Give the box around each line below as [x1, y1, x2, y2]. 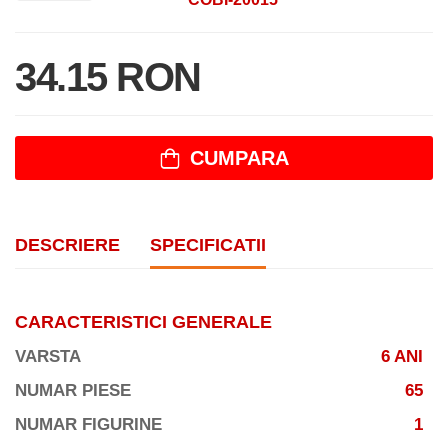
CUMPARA [189, 147, 289, 170]
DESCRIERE [15, 235, 120, 256]
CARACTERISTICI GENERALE [15, 312, 272, 333]
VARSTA [15, 347, 81, 367]
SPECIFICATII [150, 235, 266, 256]
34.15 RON [15, 55, 201, 100]
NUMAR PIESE [15, 381, 131, 401]
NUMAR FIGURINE [15, 415, 162, 435]
